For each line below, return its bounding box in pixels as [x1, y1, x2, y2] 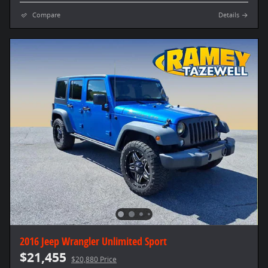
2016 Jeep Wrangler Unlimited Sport [20, 234, 167, 249]
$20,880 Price [71, 254, 117, 265]
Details [218, 11, 239, 20]
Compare [32, 11, 60, 20]
